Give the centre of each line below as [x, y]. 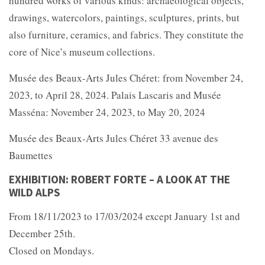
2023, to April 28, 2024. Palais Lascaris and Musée [115, 95]
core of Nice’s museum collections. [82, 51]
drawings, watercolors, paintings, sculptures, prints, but [124, 17]
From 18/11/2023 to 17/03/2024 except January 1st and [125, 216]
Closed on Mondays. [51, 250]
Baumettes [31, 155]
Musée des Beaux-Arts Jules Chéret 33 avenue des [114, 138]
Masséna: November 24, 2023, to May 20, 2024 [107, 112]
